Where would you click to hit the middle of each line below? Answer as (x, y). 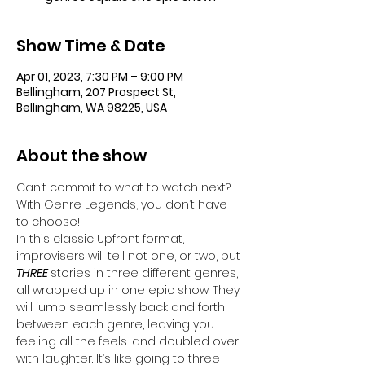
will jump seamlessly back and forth (122, 307)
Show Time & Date (91, 46)
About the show (81, 156)
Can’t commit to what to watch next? (125, 187)
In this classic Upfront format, (102, 239)
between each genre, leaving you (117, 324)
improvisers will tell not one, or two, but (130, 256)
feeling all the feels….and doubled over (129, 341)
